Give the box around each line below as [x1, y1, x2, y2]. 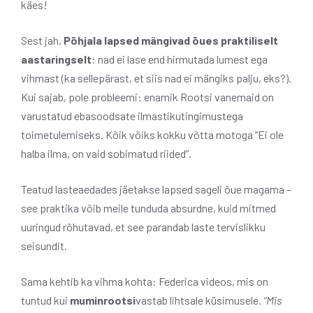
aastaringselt [21, 52, 92, 66]
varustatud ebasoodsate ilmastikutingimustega [21, 108, 243, 122]
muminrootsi [70, 293, 136, 307]
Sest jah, [21, 33, 61, 47]
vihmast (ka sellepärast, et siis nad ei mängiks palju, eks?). [21, 71, 291, 85]
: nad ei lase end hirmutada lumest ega [92, 52, 268, 66]
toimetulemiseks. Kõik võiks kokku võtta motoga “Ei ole [21, 127, 284, 141]
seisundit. [21, 238, 67, 252]
